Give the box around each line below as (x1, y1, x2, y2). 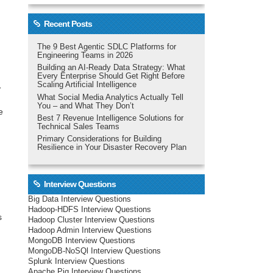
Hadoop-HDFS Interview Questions (28, 205, 151, 214)
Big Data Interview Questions (28, 195, 131, 204)
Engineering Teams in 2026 (37, 51, 133, 60)
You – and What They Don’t (37, 101, 134, 110)
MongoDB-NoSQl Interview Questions (28, 247, 161, 256)
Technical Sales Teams (37, 122, 119, 131)
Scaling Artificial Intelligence (37, 80, 136, 90)
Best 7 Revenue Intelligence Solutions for (37, 113, 183, 122)
